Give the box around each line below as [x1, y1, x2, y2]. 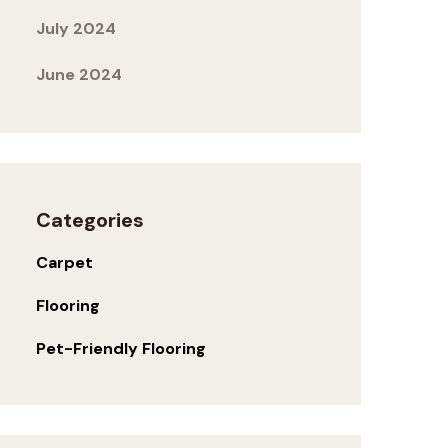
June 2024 [36, 64, 122, 85]
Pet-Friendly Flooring [36, 338, 206, 359]
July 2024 [36, 18, 116, 39]
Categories [36, 207, 144, 233]
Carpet [36, 252, 93, 273]
